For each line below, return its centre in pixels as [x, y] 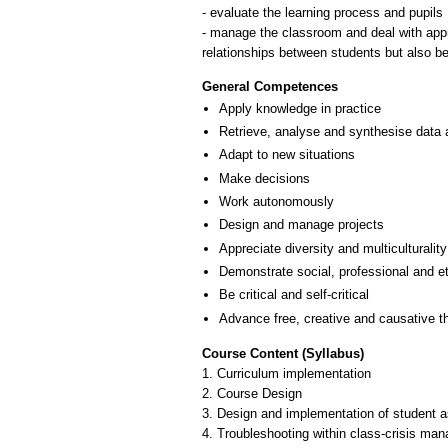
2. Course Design [252, 393]
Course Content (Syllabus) [283, 353]
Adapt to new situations [287, 155]
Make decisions [264, 178]
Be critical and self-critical [294, 295]
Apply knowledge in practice [300, 108]
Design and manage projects [301, 225]
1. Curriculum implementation [286, 373]
